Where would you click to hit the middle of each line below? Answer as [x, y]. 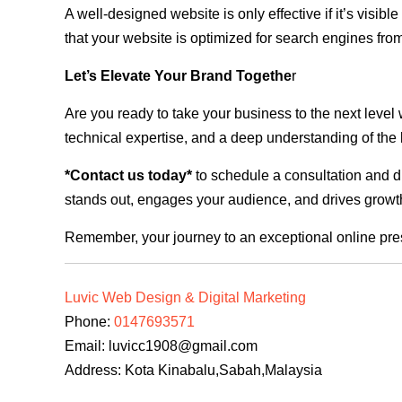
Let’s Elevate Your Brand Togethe [178, 75]
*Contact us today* [128, 175]
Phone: [89, 321]
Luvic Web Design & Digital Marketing [185, 297]
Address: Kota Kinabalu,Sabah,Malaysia [193, 370]
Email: [87, 345]
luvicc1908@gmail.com [183, 345]
